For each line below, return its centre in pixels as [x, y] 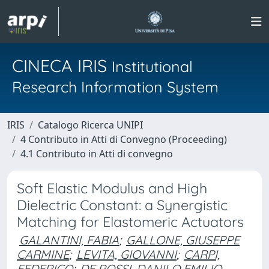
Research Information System [115, 87]
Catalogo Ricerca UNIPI [90, 125]
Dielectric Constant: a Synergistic [122, 205]
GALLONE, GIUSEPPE [183, 240]
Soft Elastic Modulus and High [112, 188]
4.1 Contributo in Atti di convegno [97, 154]
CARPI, [202, 254]
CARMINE [43, 254]
